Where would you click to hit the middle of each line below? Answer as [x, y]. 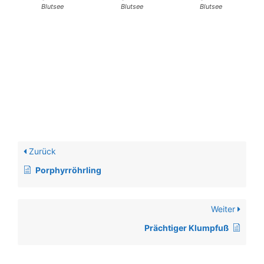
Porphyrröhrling [68, 170]
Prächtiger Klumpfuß [187, 228]
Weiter [224, 209]
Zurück [41, 151]
